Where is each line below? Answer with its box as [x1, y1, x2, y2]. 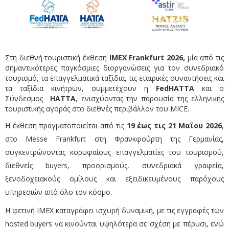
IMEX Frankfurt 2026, [109, 53, 186, 63]
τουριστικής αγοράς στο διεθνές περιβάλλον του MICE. [5, 104, 189, 114]
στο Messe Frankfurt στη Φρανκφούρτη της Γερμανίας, [5, 134, 224, 144]
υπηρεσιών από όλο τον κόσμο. [5, 187, 112, 197]
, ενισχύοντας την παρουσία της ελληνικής [75, 94, 224, 104]
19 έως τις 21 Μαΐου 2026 [126, 121, 222, 131]
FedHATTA [156, 83, 194, 94]
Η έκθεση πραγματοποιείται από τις [5, 121, 127, 131]
